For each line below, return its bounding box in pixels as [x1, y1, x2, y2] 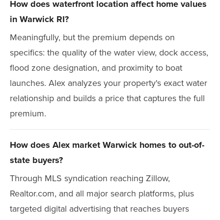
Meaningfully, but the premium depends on [10, 31, 175, 44]
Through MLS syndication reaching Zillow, [10, 172, 170, 185]
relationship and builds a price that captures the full [10, 92, 205, 105]
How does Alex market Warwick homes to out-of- [10, 138, 204, 151]
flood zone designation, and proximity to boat [10, 61, 182, 74]
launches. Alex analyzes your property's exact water [10, 77, 207, 89]
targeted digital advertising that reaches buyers [10, 202, 189, 215]
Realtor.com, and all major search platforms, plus [10, 187, 194, 200]
